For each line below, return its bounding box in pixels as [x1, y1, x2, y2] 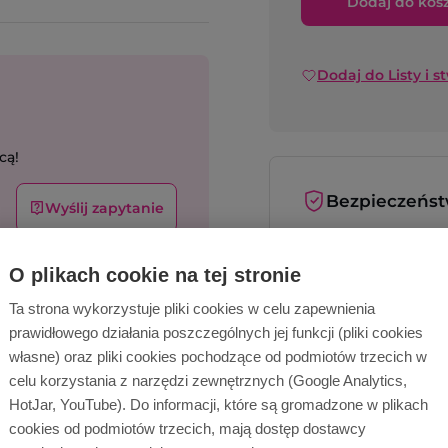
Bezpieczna [358, 294, 437, 312]
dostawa [358, 314, 417, 332]
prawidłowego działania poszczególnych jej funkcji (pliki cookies [9, 324, 423, 341]
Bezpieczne [358, 238, 437, 256]
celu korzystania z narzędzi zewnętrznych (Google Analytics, [9, 372, 407, 389]
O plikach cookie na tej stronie [9, 264, 301, 286]
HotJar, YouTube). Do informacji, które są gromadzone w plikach [9, 396, 428, 413]
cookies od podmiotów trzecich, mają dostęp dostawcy [9, 420, 366, 437]
